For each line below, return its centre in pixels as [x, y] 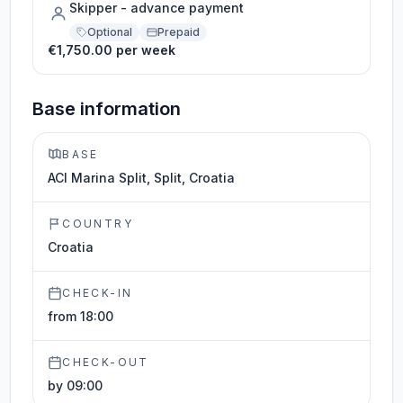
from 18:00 [81, 316]
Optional [110, 32]
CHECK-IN [98, 293]
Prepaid [179, 32]
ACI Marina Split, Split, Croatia [142, 178]
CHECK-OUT [106, 362]
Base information [107, 109]
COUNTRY [98, 224]
